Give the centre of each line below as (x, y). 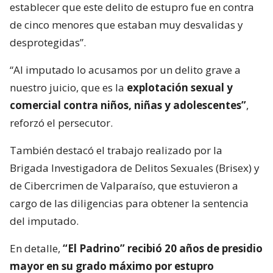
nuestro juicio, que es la (68, 87)
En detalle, (36, 248)
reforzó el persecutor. (61, 122)
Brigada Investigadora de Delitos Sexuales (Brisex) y (135, 168)
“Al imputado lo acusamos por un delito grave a (125, 69)
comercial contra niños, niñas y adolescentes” (128, 105)
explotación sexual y (180, 87)
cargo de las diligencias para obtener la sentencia (129, 203)
